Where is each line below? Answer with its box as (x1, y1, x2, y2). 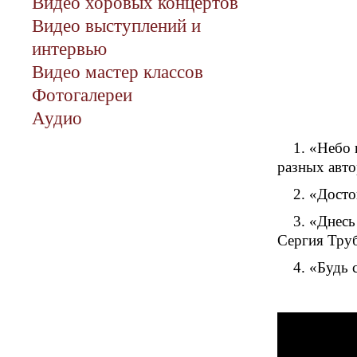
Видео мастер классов (32, 61, 203, 82)
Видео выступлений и (32, 15, 201, 36)
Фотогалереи (32, 84, 132, 105)
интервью (32, 38, 107, 59)
